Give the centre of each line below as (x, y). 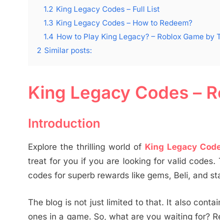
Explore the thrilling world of (86, 147)
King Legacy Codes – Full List (108, 9)
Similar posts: (68, 51)
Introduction (64, 123)
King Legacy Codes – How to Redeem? (124, 23)
